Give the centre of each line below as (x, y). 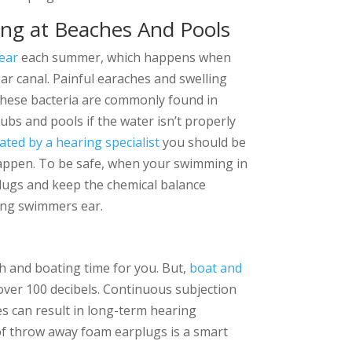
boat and (216, 268)
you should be (203, 142)
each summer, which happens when (125, 57)
